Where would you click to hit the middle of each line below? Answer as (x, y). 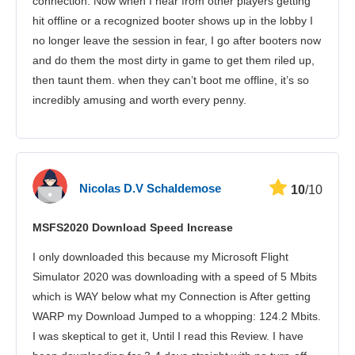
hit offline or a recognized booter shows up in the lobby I (173, 21)
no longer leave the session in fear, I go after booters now (177, 41)
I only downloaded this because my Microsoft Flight (160, 257)
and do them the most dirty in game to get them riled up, (174, 61)
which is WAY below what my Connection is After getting (172, 297)
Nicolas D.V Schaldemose (150, 188)
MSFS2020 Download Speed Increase (133, 228)
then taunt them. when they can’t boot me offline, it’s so (171, 80)
